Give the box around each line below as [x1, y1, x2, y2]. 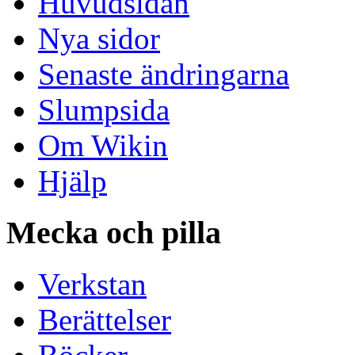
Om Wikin [38, 128, 168, 163]
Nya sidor [38, 21, 160, 56]
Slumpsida [38, 93, 170, 128]
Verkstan [38, 266, 147, 301]
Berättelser [38, 302, 171, 337]
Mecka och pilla [6, 215, 221, 251]
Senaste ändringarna [38, 57, 289, 92]
